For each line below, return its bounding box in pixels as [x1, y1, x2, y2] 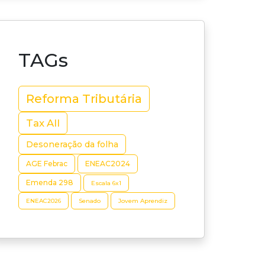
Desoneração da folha [26, 140, 118, 149]
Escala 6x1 [91, 179, 121, 187]
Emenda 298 [26, 178, 73, 187]
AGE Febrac [26, 159, 67, 168]
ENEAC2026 [26, 197, 61, 205]
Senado [79, 197, 101, 205]
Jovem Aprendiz [118, 197, 167, 205]
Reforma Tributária [26, 92, 142, 106]
